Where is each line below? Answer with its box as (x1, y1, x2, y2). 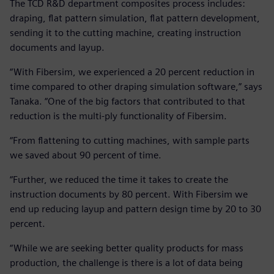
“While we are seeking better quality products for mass (10, 242, 243, 254)
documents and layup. (10, 42, 105, 54)
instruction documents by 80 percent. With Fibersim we (10, 188, 248, 201)
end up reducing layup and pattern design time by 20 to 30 (10, 203, 261, 215)
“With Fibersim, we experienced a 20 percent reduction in (10, 66, 254, 78)
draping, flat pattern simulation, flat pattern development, (10, 12, 260, 24)
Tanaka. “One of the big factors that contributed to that (10, 95, 245, 108)
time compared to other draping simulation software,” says (10, 81, 262, 93)
